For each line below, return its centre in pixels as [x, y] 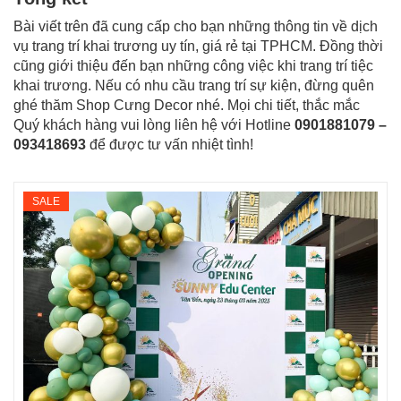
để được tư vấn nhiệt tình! [171, 145]
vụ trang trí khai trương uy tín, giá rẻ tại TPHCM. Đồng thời [198, 47]
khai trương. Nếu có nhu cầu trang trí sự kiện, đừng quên [194, 86]
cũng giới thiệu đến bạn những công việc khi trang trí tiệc [193, 66]
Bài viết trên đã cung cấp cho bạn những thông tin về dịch [196, 27]
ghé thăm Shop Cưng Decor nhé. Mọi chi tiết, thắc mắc [187, 106]
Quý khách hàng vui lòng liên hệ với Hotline [154, 125]
